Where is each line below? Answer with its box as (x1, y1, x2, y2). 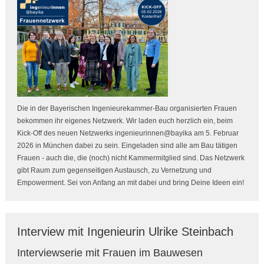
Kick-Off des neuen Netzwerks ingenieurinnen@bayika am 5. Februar (16, 129, 239, 138)
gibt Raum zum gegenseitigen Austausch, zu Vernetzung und (16, 166, 212, 175)
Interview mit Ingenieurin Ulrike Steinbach (16, 225, 233, 239)
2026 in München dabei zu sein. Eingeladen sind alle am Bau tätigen (16, 141, 237, 150)
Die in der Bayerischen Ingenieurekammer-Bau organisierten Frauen (16, 104, 237, 113)
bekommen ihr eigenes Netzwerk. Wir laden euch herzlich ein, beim (16, 117, 233, 126)
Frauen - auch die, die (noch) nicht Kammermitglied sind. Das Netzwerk (16, 154, 245, 163)
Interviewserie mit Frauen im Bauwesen (16, 247, 203, 259)
